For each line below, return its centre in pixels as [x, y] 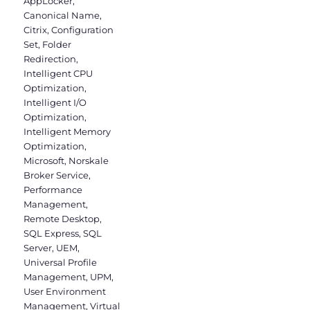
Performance [53, 189]
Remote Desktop [62, 218]
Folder [57, 44]
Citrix [36, 29]
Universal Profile [61, 262]
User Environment [65, 291]
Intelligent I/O [55, 102]
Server [38, 247]
